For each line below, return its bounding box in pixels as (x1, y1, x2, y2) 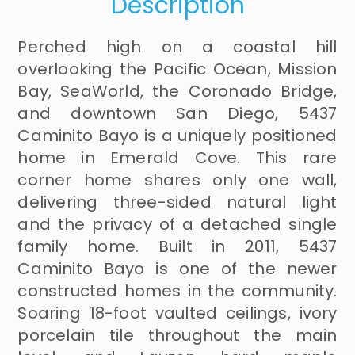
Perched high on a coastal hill (17, 36, 338, 59)
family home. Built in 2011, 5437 (17, 235, 338, 258)
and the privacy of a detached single (17, 213, 338, 236)
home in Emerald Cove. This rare (17, 147, 338, 170)
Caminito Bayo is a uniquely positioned (17, 124, 338, 147)
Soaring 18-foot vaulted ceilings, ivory (17, 302, 338, 325)
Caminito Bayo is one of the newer (17, 258, 338, 281)
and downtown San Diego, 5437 (17, 102, 338, 125)
